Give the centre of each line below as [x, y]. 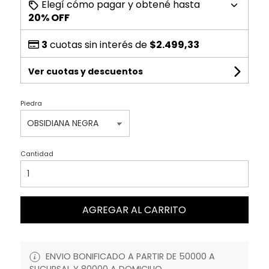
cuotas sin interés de [98, 45]
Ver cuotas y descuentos [85, 72]
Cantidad [37, 154]
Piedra [31, 104]
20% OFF [49, 18]
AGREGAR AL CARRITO [134, 210]
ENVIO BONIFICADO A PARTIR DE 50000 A [129, 257]
